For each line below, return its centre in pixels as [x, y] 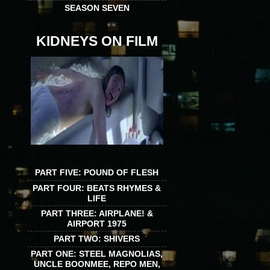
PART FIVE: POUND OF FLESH [97, 173]
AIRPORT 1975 [97, 223]
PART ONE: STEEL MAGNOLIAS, [97, 254]
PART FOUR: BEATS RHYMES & [97, 188]
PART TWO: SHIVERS [97, 238]
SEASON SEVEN [97, 8]
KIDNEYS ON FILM [97, 41]
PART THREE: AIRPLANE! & [97, 213]
